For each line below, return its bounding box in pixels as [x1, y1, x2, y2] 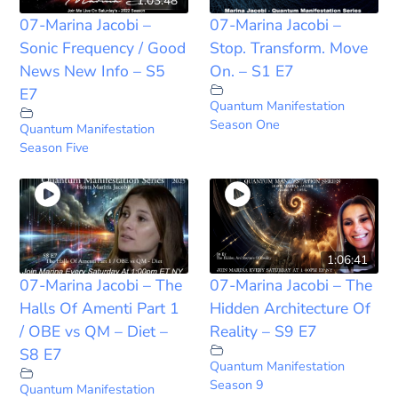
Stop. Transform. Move [210, 36, 368, 59]
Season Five [20, 138, 90, 156]
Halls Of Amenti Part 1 [20, 297, 180, 319]
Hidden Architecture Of [210, 297, 370, 319]
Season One [210, 115, 280, 133]
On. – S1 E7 [210, 60, 294, 82]
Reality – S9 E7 [210, 320, 317, 342]
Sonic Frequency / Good [20, 36, 187, 59]
